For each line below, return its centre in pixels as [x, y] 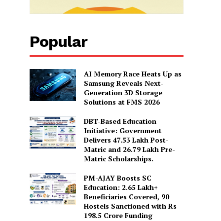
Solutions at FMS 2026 [122, 102]
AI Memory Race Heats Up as [132, 74]
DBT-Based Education [120, 121]
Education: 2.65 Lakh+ [121, 187]
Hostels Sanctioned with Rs [130, 206]
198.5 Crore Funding [118, 215]
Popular [59, 41]
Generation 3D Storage [123, 92]
